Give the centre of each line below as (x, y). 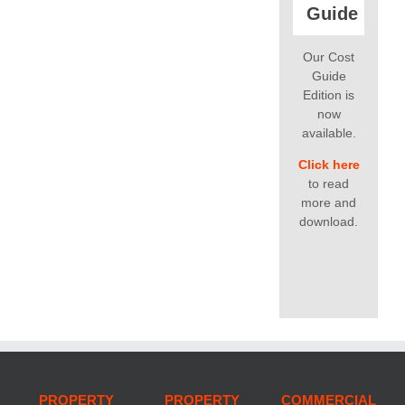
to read (329, 183)
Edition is (329, 94)
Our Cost (329, 57)
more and (329, 202)
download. (329, 221)
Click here (329, 164)
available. (329, 132)
